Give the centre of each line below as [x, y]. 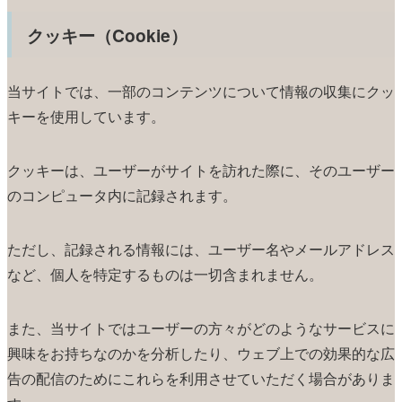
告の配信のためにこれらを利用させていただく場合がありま [201, 379]
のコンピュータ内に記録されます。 [122, 196]
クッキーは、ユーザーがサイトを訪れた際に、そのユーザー [201, 170]
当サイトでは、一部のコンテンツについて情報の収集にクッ [201, 92]
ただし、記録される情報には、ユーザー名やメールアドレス [201, 249]
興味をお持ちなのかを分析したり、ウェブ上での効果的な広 [201, 354]
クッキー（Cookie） [108, 35]
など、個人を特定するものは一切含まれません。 [165, 275]
